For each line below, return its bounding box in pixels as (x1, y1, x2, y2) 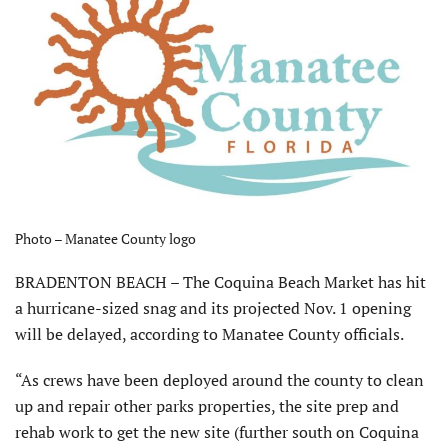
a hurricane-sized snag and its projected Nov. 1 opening (15, 296, 411, 319)
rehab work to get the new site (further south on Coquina (15, 420, 419, 443)
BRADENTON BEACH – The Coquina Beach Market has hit (15, 270, 426, 293)
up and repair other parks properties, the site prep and (15, 394, 399, 417)
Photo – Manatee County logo (15, 228, 196, 248)
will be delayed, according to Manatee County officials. (15, 322, 404, 345)
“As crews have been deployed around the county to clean (15, 368, 424, 391)
